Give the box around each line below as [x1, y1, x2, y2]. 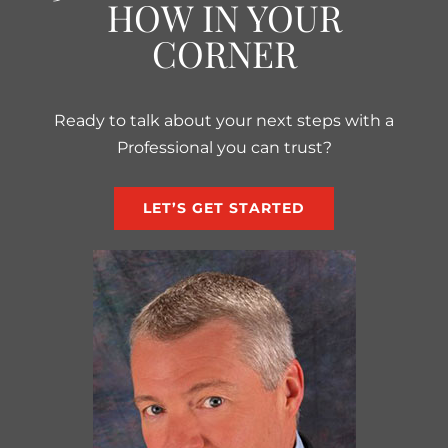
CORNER [151, 29, 297, 78]
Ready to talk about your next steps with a [54, 111, 394, 131]
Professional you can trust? [116, 138, 332, 158]
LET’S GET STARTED [143, 199, 305, 218]
